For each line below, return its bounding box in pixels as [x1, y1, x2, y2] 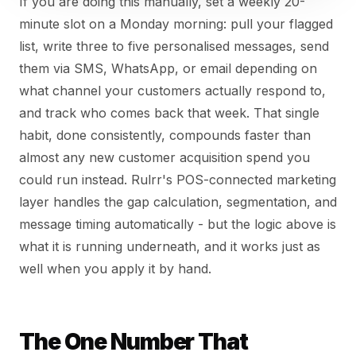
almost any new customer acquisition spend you [19, 149, 310, 166]
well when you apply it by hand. [19, 261, 211, 277]
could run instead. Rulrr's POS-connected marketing [19, 172, 336, 188]
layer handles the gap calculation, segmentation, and [19, 194, 337, 211]
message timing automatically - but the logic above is [19, 216, 336, 233]
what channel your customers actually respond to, [19, 83, 326, 99]
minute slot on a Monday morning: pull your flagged [19, 16, 333, 33]
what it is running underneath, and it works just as [19, 238, 320, 255]
